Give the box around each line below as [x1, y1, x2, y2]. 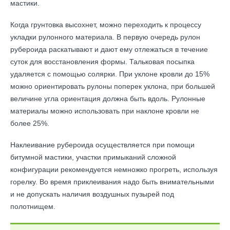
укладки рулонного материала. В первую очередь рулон [10, 33, 200, 41]
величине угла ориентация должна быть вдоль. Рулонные [10, 94, 205, 103]
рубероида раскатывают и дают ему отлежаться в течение [10, 45, 208, 53]
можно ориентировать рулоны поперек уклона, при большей [10, 82, 215, 90]
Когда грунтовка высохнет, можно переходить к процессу [10, 21, 201, 29]
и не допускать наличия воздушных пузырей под [10, 190, 174, 198]
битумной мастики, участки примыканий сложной [10, 153, 176, 161]
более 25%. [10, 119, 49, 127]
